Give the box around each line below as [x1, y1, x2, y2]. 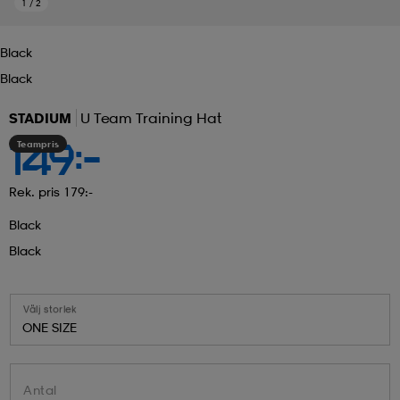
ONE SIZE [22, 319, 77, 335]
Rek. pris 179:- [9, 183, 93, 199]
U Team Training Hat [80, 108, 221, 127]
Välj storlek [23, 303, 78, 315]
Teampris [17, 137, 59, 149]
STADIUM [9, 108, 71, 127]
